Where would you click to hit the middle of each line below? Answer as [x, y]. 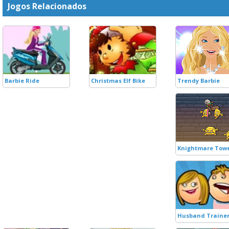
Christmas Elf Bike [118, 81]
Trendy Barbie [199, 81]
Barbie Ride [22, 81]
